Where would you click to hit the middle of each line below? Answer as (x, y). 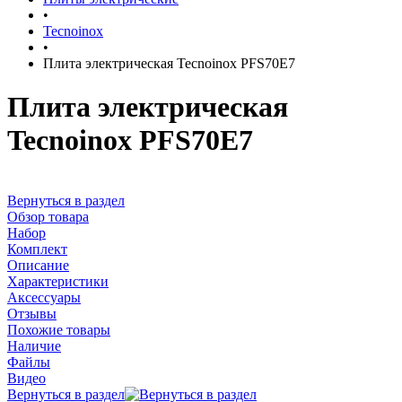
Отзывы (32, 313)
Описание (38, 265)
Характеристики (58, 281)
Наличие (34, 345)
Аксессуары (44, 297)
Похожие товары (59, 329)
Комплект (37, 249)
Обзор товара (48, 216)
